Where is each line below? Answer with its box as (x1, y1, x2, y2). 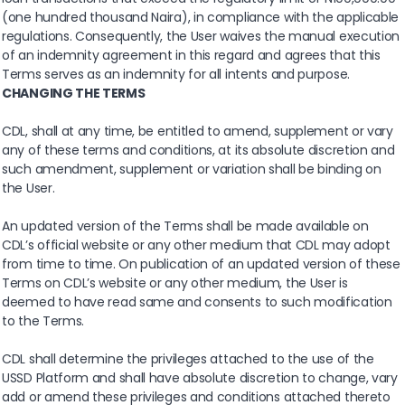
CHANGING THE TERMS (2, 84, 146, 103)
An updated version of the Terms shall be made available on (2, 217, 369, 236)
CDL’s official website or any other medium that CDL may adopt (2, 236, 391, 255)
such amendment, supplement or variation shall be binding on (2, 160, 381, 179)
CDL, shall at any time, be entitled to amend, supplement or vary (2, 122, 393, 141)
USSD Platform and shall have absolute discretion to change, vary (2, 369, 398, 388)
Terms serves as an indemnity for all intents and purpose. (2, 65, 350, 84)
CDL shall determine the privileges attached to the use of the (2, 350, 374, 369)
